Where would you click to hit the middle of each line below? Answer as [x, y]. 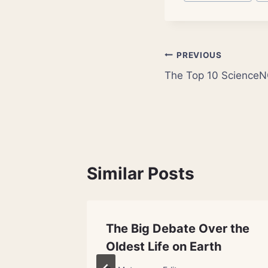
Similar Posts [141, 174]
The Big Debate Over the [183, 229]
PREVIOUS [199, 55]
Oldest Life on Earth [164, 247]
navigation [207, 83]
